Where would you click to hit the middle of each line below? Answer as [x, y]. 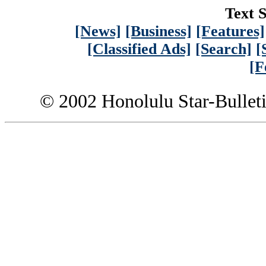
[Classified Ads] [139, 49]
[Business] [159, 31]
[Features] [230, 31]
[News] [98, 31]
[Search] [224, 49]
